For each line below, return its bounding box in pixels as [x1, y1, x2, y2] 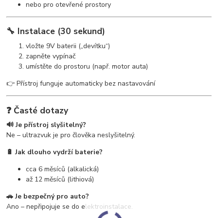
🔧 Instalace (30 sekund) [6, 25, 106, 37]
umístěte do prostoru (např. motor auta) [26, 62, 148, 72]
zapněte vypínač [26, 52, 76, 61]
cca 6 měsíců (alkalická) [26, 164, 99, 174]
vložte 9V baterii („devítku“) [26, 41, 110, 51]
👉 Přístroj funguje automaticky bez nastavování [6, 79, 156, 89]
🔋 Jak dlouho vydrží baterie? [6, 147, 103, 157]
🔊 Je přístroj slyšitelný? [6, 120, 87, 130]
